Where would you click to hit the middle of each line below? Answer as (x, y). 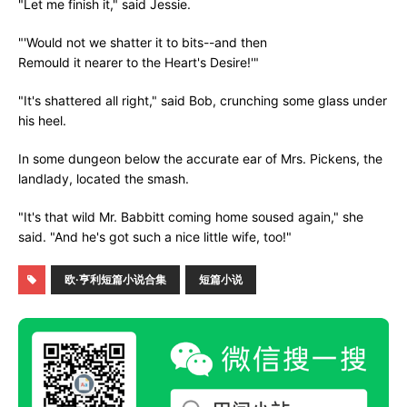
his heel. (42, 120)
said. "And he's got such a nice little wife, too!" (155, 237)
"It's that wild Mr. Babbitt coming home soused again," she (191, 217)
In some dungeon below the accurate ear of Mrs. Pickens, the (200, 159)
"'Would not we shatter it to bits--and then (143, 42)
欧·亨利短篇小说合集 (115, 279)
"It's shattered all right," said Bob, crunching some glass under (203, 100)
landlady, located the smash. (104, 179)
